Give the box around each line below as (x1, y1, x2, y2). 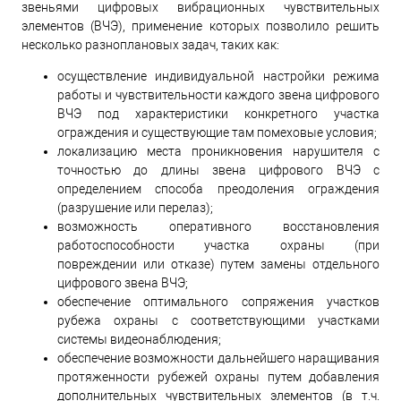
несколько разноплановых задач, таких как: (21, 37, 279, 52)
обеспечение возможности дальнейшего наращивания (57, 350, 380, 365)
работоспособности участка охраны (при (57, 237, 380, 252)
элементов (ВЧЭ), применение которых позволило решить (21, 18, 380, 33)
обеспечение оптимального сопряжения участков (57, 294, 380, 309)
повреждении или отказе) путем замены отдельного (57, 256, 380, 271)
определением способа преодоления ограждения (57, 181, 380, 196)
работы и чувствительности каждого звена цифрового (57, 87, 380, 102)
